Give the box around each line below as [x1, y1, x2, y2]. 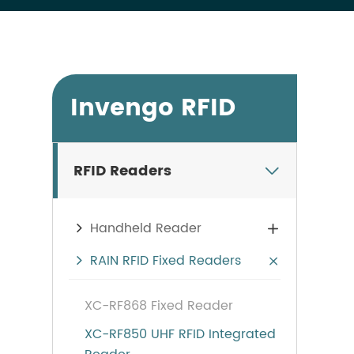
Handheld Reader [90, 218, 201, 239]
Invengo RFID [70, 88, 235, 128]
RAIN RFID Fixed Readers [90, 250, 241, 271]
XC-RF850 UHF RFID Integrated [85, 324, 276, 345]
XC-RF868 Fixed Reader [85, 296, 233, 316]
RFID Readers [73, 159, 171, 183]
